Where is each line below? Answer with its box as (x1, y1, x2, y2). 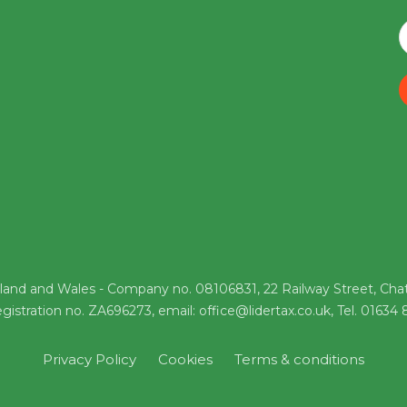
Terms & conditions (234, 350, 364, 368)
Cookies (158, 350, 213, 368)
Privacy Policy (43, 350, 136, 368)
